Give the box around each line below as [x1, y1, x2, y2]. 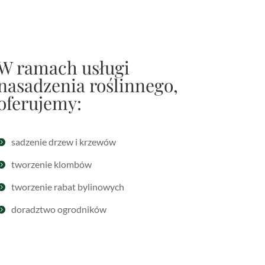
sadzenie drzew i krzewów [11, 135, 116, 147]
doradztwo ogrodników [11, 203, 106, 215]
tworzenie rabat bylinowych [11, 180, 124, 192]
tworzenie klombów [11, 158, 92, 170]
